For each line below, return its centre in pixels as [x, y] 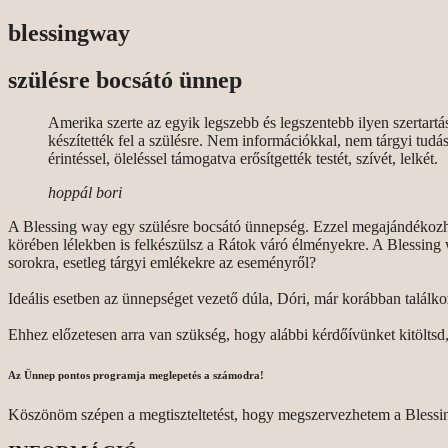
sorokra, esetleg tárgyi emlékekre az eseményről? [164, 262]
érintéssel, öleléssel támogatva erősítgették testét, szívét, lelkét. [243, 158]
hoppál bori [85, 192]
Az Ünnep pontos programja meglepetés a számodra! [136, 374]
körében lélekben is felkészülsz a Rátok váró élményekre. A [197, 244]
